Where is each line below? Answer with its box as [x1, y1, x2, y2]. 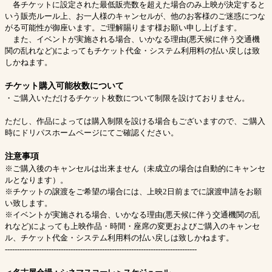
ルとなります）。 [5, 175, 68, 185]
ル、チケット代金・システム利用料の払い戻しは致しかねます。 [5, 233, 234, 243]
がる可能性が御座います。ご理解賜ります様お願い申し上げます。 [5, 23, 242, 33]
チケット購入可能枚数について [5, 81, 124, 91]
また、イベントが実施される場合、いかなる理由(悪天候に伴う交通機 [5, 35, 260, 44]
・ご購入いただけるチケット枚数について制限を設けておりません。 [5, 93, 250, 103]
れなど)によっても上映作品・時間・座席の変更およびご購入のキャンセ [5, 222, 260, 231]
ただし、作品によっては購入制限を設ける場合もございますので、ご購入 [5, 117, 265, 126]
